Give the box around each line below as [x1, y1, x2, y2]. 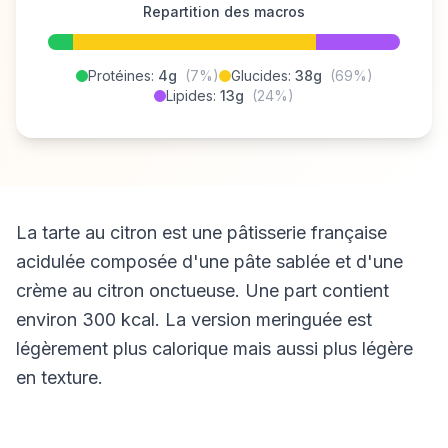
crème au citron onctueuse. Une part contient [16, 280, 389, 301]
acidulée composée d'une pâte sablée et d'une [16, 251, 403, 272]
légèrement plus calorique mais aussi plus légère [16, 338, 413, 359]
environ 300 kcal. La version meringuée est [16, 309, 372, 330]
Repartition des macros [143, 3, 305, 20]
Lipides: [166, 87, 220, 104]
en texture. [16, 367, 103, 388]
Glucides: [230, 67, 295, 84]
